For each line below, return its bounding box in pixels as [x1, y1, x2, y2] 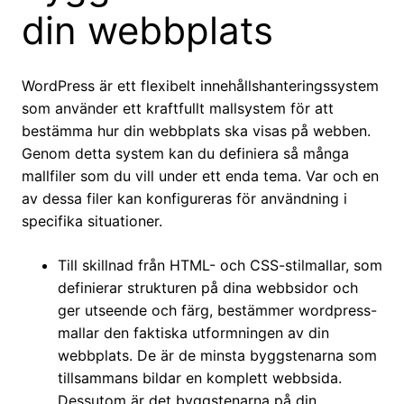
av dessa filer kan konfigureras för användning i [22, 189, 347, 208]
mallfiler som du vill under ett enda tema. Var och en [22, 167, 379, 186]
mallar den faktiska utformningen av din [58, 324, 329, 343]
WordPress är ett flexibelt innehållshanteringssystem [22, 77, 379, 96]
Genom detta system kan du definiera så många [22, 144, 349, 163]
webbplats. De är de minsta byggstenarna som [58, 346, 377, 365]
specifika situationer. [22, 212, 162, 231]
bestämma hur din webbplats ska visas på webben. [22, 122, 371, 141]
